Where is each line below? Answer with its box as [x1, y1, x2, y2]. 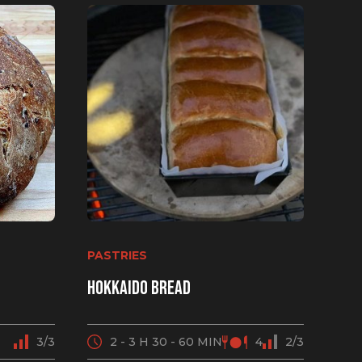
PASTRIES [87, 248, 147, 263]
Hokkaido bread [87, 276, 191, 300]
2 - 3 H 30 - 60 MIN [110, 335, 222, 349]
